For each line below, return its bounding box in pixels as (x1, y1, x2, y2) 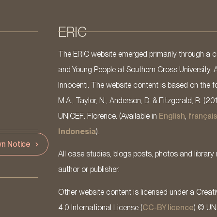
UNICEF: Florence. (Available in (58, 111, 159, 121)
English (158, 111, 185, 121)
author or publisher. (58, 165, 120, 174)
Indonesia (58, 126, 96, 136)
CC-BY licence (142, 202, 194, 212)
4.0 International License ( (58, 202, 142, 212)
